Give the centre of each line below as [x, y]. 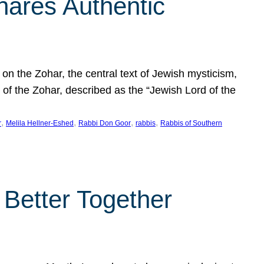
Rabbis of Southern [191, 123]
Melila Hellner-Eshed [40, 123]
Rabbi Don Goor [105, 123]
